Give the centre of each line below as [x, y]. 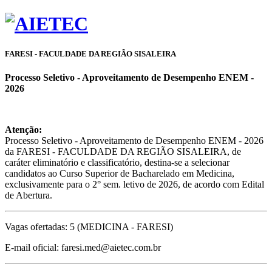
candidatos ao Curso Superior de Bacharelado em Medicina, [120, 173]
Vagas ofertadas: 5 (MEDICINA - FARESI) [89, 226]
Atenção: [23, 129]
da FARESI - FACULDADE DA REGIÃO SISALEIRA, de [123, 151]
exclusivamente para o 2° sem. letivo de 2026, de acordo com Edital [134, 184]
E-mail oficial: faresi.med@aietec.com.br [83, 247]
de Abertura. [29, 195]
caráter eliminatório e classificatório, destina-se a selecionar [117, 162]
